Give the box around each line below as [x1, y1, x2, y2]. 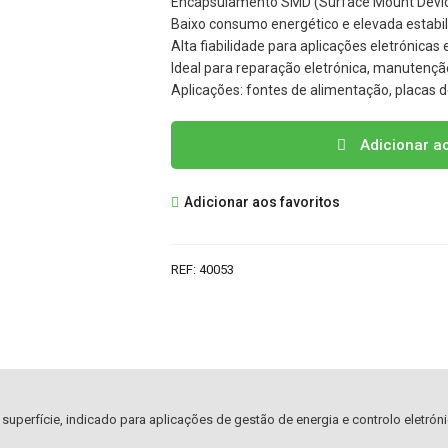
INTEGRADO [169, 222, 256, 242]
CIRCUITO [169, 197, 240, 217]
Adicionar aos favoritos [180, 193, 340, 210]
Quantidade [169, 122, 249, 142]
